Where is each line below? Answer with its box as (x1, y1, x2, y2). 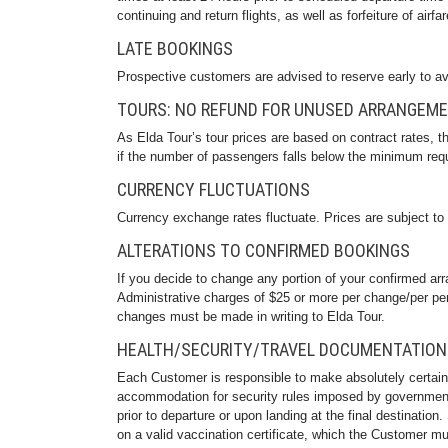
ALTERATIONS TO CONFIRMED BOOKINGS (117, 240, 410, 261)
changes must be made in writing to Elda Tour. (117, 309, 385, 324)
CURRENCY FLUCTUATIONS (117, 179, 310, 200)
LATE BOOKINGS (117, 38, 233, 59)
